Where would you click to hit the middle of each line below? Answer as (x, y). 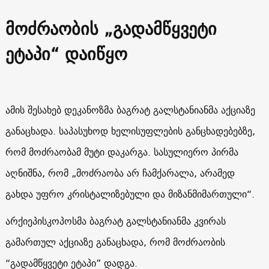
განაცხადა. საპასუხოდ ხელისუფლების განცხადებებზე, (130, 131)
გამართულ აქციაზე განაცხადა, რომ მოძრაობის (115, 242)
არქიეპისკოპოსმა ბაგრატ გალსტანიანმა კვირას (115, 221)
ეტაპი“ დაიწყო (66, 53)
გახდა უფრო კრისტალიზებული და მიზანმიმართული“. (130, 194)
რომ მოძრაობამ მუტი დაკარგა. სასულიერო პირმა (122, 152)
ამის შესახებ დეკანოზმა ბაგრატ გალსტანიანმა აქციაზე (130, 110)
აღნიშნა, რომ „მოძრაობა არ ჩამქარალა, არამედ (120, 173)
